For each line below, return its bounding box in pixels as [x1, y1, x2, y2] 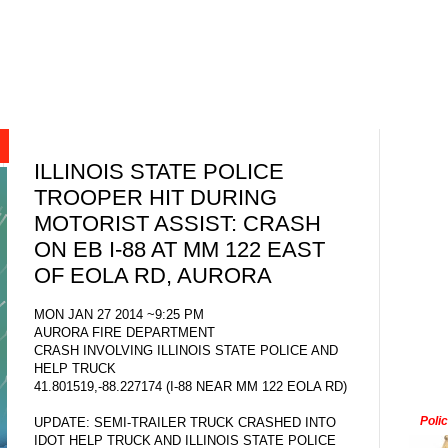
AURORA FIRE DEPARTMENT [34, 324, 215, 340]
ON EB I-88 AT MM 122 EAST [34, 237, 325, 263]
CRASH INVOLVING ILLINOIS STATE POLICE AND [34, 342, 338, 358]
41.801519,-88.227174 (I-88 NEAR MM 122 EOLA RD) [34, 378, 347, 394]
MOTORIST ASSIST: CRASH [34, 211, 321, 237]
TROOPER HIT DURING [34, 185, 277, 211]
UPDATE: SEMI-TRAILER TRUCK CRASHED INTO [34, 414, 336, 430]
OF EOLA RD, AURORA [34, 263, 272, 289]
